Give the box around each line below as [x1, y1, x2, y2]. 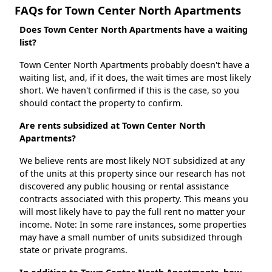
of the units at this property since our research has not [19, 168, 245, 180]
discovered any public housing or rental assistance [19, 180, 229, 192]
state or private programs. [19, 244, 127, 256]
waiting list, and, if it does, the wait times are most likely [19, 72, 251, 84]
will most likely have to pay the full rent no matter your [19, 206, 245, 218]
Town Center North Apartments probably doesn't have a [19, 59, 250, 71]
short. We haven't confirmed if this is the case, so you [19, 84, 239, 97]
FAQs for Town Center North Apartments [15, 2, 241, 18]
